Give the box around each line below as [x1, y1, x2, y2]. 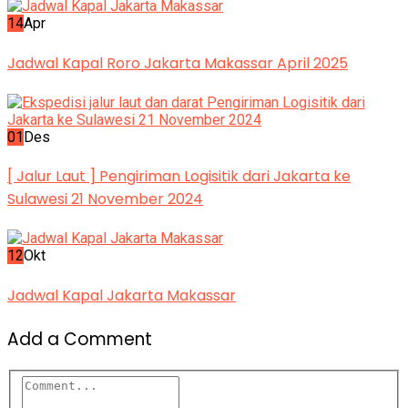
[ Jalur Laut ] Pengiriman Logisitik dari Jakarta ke [7, 166, 351, 188]
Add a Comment [7, 327, 152, 352]
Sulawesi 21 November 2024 [7, 189, 203, 210]
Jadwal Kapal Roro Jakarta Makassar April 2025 [7, 52, 348, 74]
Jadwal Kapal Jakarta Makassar [7, 284, 236, 306]
